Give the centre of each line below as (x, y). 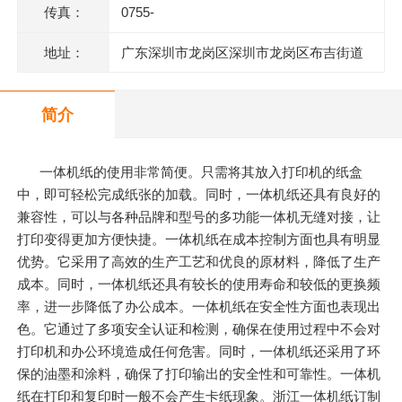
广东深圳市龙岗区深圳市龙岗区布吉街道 (242, 53)
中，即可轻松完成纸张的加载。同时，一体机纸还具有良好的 (199, 195)
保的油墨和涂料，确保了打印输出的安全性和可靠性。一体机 (199, 374)
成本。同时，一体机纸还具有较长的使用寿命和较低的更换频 (199, 284)
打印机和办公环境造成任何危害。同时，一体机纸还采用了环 (199, 352)
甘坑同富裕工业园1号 (185, 92)
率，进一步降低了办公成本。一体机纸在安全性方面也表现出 (199, 307)
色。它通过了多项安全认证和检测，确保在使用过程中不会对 (199, 329)
